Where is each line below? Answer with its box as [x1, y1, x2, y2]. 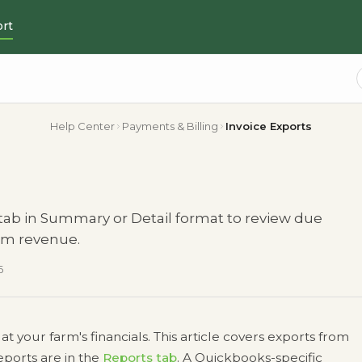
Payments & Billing [122, 120, 218, 133]
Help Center [50, 120, 115, 133]
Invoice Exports [225, 120, 312, 133]
